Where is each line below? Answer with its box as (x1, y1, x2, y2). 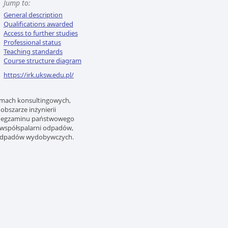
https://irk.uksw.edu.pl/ (4, 70, 74, 79)
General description (4, 10, 63, 19)
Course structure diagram (4, 56, 81, 65)
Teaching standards (4, 47, 63, 56)
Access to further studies (4, 28, 78, 38)
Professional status (4, 38, 61, 47)
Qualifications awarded (4, 19, 73, 28)
